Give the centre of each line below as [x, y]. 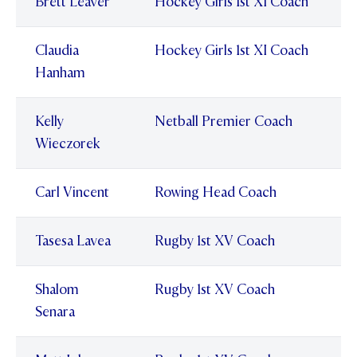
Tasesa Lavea [73, 241]
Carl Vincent [72, 192]
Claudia [57, 50]
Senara [55, 312]
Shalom [57, 289]
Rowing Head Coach [216, 192]
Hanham [60, 73]
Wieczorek [68, 143]
